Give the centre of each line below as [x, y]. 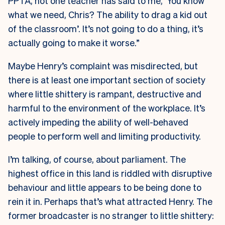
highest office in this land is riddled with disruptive [110, 173]
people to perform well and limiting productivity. [104, 136]
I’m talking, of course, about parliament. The [97, 159]
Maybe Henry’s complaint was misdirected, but [103, 65]
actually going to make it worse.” [75, 42]
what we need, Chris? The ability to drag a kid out [108, 14]
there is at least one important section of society [107, 79]
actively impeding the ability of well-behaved [98, 122]
